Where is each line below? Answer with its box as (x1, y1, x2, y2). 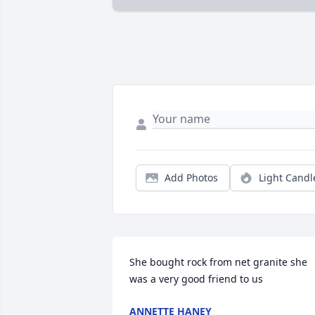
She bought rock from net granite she (129, 255, 307, 269)
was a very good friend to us (129, 272, 263, 286)
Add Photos (165, 171, 218, 185)
